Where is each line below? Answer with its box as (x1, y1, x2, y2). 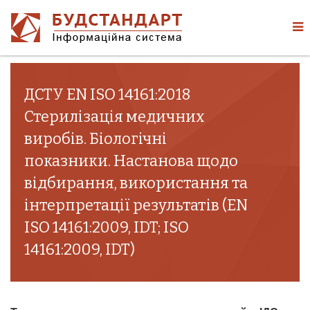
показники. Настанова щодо (24, 152, 238, 170)
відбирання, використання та (24, 174, 248, 192)
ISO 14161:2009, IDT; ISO (24, 218, 189, 237)
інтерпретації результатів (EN (24, 196, 248, 215)
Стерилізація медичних (24, 107, 205, 126)
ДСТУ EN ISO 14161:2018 (24, 85, 191, 104)
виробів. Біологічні (24, 129, 167, 148)
